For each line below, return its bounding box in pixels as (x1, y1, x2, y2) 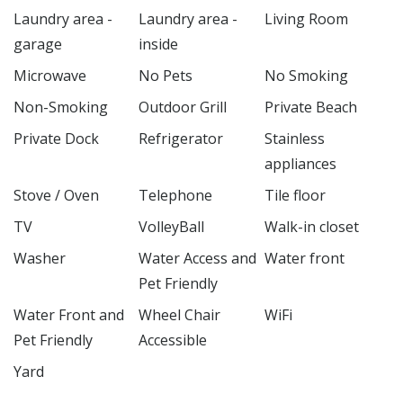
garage (13, 33, 62, 54)
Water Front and (13, 304, 124, 325)
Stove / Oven (13, 184, 99, 205)
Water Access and (139, 247, 257, 268)
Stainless (264, 128, 325, 148)
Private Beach (264, 96, 357, 117)
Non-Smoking (13, 96, 108, 117)
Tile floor (264, 184, 326, 205)
